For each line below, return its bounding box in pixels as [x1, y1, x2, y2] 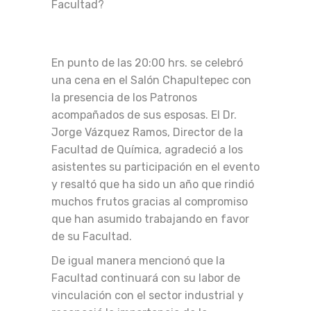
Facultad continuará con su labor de [51, 271, 240, 285]
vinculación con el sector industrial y [51, 289, 244, 302]
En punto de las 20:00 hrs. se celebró [51, 56, 243, 69]
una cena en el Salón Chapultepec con [51, 74, 251, 87]
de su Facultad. [51, 230, 132, 243]
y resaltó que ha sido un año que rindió [51, 178, 254, 191]
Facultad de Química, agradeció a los [51, 143, 243, 156]
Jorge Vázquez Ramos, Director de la [51, 126, 243, 139]
